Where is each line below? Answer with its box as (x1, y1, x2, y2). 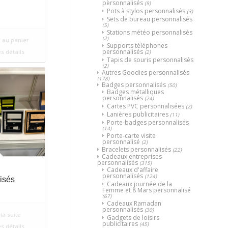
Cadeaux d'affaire (107, 165, 158, 174)
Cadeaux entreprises (102, 152, 162, 161)
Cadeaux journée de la (107, 179, 172, 188)
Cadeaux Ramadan (107, 198, 161, 208)
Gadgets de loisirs (107, 213, 159, 222)
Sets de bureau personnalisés (107, 14, 192, 23)
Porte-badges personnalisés (107, 118, 189, 127)
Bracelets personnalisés (102, 145, 171, 154)
